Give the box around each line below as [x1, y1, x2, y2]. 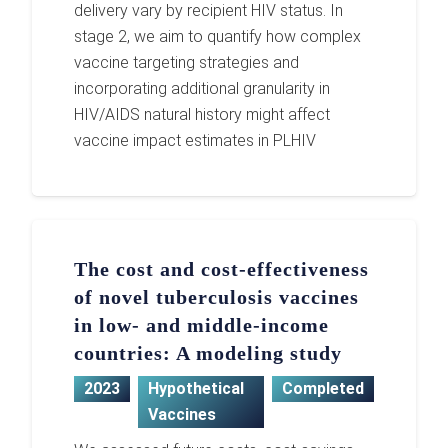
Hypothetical [148, 379, 245, 399]
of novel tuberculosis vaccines [74, 285, 360, 308]
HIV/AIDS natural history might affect [74, 104, 331, 124]
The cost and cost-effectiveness [74, 257, 370, 280]
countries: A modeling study [74, 341, 343, 364]
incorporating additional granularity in [74, 78, 331, 98]
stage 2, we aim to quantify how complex [74, 26, 362, 46]
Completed [281, 379, 364, 399]
